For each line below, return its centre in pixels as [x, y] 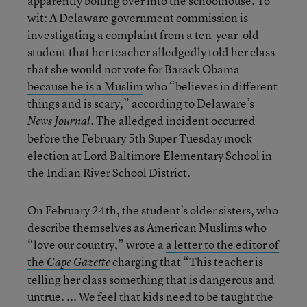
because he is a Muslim [85, 86]
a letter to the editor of [222, 244]
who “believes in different [210, 86]
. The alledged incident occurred [173, 120]
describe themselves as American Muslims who [147, 227]
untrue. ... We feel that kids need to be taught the [150, 296]
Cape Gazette [78, 262]
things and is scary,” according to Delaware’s [141, 103]
